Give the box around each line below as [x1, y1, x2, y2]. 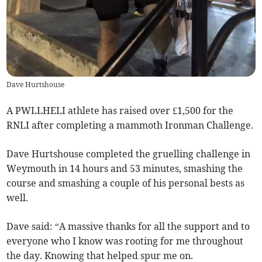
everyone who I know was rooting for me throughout [6, 235, 244, 247]
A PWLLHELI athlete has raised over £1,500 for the [6, 104, 234, 116]
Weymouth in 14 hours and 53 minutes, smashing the [6, 162, 243, 174]
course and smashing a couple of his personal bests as [6, 177, 245, 189]
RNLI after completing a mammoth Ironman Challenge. [6, 119, 254, 131]
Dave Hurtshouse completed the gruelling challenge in [6, 147, 251, 160]
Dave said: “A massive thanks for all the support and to [6, 220, 250, 232]
